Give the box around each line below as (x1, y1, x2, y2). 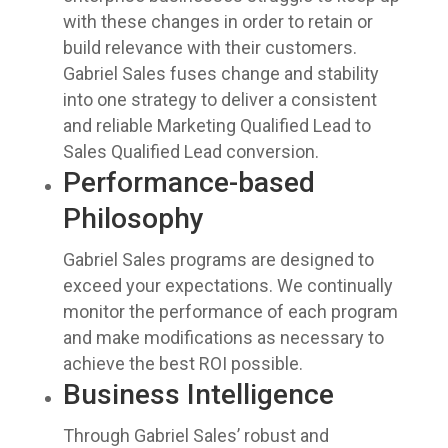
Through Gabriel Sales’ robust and (62, 425, 329, 446)
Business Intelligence (62, 378, 334, 411)
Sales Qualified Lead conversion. (62, 141, 319, 162)
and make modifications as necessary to (62, 327, 384, 348)
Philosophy (62, 202, 204, 235)
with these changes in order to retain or (62, 11, 373, 32)
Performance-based (62, 166, 315, 199)
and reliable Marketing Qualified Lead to (62, 115, 371, 136)
